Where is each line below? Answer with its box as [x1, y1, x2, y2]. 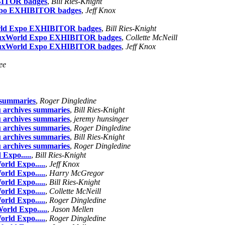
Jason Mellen [51, 204, 93, 213]
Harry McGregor [49, 168, 104, 177]
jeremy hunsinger [74, 114, 129, 123]
